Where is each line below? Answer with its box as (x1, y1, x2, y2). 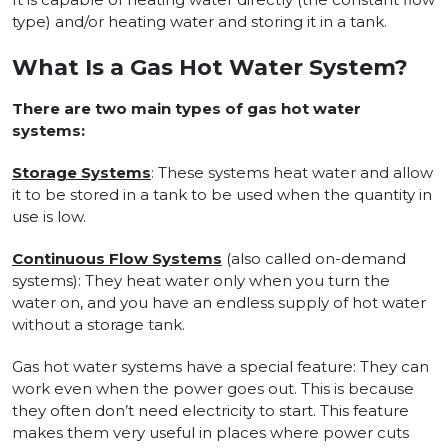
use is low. (12, 207, 86, 227)
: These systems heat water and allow (151, 163, 433, 183)
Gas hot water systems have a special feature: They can (12, 357, 429, 377)
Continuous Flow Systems (12, 249, 222, 269)
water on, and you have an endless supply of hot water (12, 293, 426, 313)
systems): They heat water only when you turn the (12, 271, 390, 291)
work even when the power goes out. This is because (12, 379, 414, 399)
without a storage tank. (12, 315, 185, 335)
